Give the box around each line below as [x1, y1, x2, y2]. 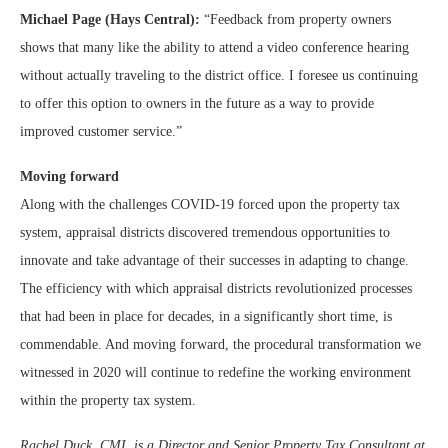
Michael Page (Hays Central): [20, 12, 200, 27]
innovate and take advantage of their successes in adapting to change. [20, 253, 409, 268]
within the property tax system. [20, 393, 196, 408]
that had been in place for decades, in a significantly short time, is [20, 309, 392, 324]
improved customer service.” [20, 124, 182, 139]
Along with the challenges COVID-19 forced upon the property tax [20, 197, 400, 212]
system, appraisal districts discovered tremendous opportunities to [20, 225, 390, 240]
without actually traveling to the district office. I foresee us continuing [20, 68, 418, 83]
